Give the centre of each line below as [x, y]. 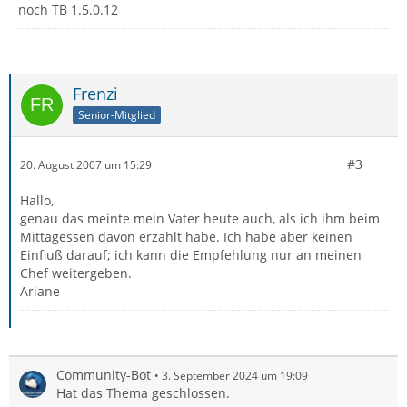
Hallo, [37, 200]
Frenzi [95, 94]
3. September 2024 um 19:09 [235, 376]
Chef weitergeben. [76, 273]
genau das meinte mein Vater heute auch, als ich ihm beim [200, 218]
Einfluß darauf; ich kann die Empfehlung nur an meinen [191, 255]
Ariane [40, 291]
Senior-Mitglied [117, 114]
